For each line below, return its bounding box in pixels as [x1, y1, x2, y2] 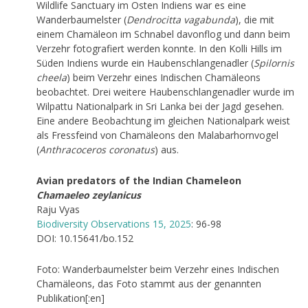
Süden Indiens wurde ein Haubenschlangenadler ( [36, 56, 254, 69]
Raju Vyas [36, 202, 80, 216]
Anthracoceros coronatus [38, 142, 155, 156]
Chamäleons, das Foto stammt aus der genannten [36, 276, 261, 290]
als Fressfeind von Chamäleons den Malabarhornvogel [36, 128, 278, 142]
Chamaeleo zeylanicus [36, 188, 141, 201]
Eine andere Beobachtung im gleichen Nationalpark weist [36, 113, 290, 127]
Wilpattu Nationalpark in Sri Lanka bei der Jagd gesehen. [36, 99, 284, 113]
